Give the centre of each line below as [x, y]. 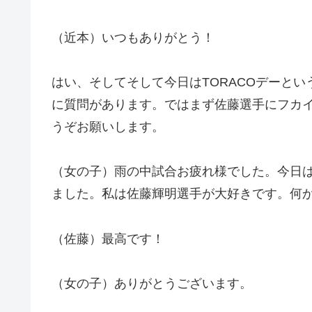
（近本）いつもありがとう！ [133, 37]
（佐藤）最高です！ [108, 239]
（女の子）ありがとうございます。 [152, 284]
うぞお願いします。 [108, 126]
